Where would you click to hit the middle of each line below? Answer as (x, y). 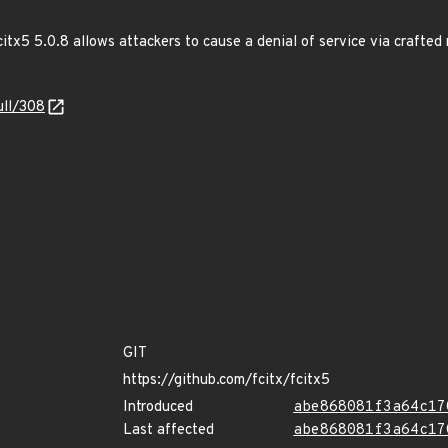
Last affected (168, 430)
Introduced (158, 407)
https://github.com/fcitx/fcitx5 (226, 380)
